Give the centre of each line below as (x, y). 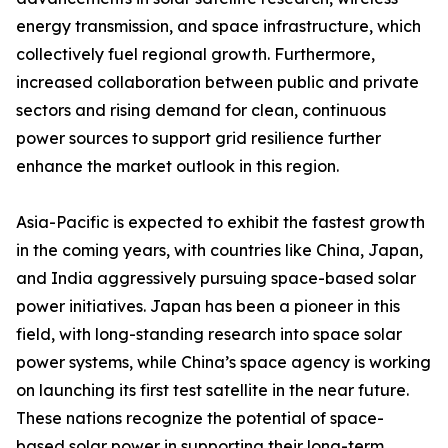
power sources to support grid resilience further (198, 138)
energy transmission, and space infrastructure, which (218, 26)
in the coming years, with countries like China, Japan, (219, 250)
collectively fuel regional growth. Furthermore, (195, 54)
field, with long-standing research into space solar (209, 334)
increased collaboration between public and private (217, 82)
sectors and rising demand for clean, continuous (201, 110)
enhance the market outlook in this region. (177, 166)
